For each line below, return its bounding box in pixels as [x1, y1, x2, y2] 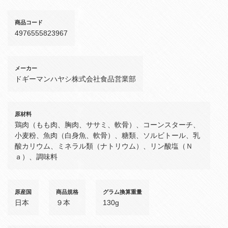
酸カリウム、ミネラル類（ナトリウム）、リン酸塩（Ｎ [15, 142, 193, 151]
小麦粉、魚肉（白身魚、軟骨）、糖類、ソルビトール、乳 [15, 131, 200, 140]
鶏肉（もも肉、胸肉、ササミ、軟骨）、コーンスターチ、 [15, 121, 200, 129]
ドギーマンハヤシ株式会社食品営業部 [15, 75, 136, 83]
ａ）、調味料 [15, 153, 58, 161]
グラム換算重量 [103, 189, 142, 195]
